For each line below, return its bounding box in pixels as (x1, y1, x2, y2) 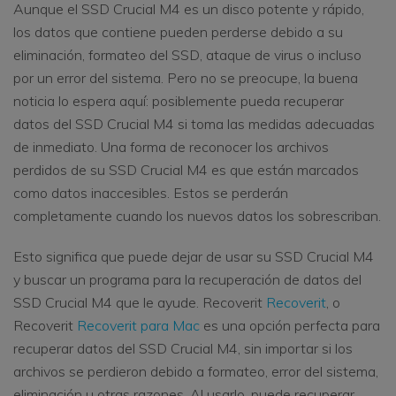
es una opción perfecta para (200, 316, 380, 335)
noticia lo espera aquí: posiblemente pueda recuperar (13, 92, 344, 110)
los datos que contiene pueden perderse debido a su (13, 23, 343, 42)
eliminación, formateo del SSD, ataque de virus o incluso (13, 46, 362, 65)
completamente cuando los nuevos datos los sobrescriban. (13, 207, 381, 225)
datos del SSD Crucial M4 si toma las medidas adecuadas (13, 115, 375, 133)
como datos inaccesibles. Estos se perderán (13, 184, 288, 202)
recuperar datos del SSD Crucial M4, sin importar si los (13, 339, 353, 358)
